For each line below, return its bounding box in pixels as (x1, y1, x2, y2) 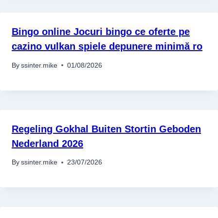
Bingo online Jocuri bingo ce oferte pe (12, 26, 190, 37)
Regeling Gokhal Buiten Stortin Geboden (12, 123, 201, 134)
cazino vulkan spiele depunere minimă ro (12, 41, 202, 52)
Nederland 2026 (12, 138, 83, 149)
